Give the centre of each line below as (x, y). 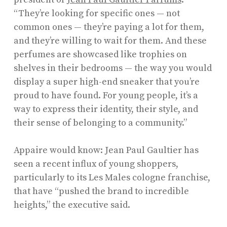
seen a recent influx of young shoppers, (96, 164)
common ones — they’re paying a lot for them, (109, 27)
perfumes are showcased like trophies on (100, 54)
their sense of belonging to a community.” (101, 123)
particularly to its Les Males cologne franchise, (112, 177)
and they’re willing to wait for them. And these (110, 41)
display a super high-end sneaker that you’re (106, 82)
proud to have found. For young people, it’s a (106, 95)
